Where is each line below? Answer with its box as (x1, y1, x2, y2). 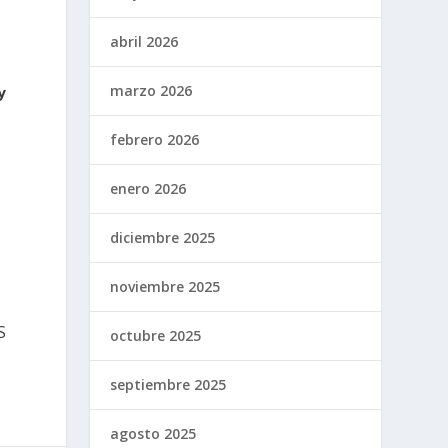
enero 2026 (110, 178, 187, 198)
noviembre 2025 (110, 276, 221, 296)
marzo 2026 (110, 80, 193, 100)
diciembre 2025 (110, 227, 216, 247)
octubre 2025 (110, 325, 202, 345)
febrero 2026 (110, 129, 200, 149)
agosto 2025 (110, 423, 197, 443)
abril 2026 (110, 31, 179, 51)
